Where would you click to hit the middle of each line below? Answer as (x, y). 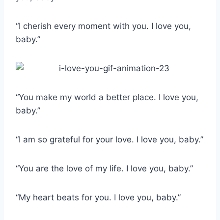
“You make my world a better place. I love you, (107, 97)
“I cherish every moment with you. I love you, (103, 26)
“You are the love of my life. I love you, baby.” (104, 169)
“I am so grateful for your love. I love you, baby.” (110, 140)
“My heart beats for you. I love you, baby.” (98, 198)
